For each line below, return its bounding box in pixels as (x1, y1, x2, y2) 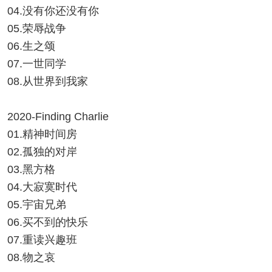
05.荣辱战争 (7, 22, 66, 35)
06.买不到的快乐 (7, 216, 88, 228)
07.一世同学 (7, 58, 66, 70)
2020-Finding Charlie (7, 110, 109, 123)
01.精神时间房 (7, 128, 77, 140)
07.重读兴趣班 (7, 234, 77, 246)
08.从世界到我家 (7, 75, 88, 87)
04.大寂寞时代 (7, 181, 77, 193)
